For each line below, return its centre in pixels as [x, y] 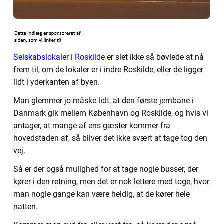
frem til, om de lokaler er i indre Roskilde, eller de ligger [108, 70]
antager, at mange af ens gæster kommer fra [92, 126]
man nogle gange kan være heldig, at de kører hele [102, 194]
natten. [26, 207]
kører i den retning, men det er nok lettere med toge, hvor [111, 182]
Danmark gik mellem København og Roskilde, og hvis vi [111, 113]
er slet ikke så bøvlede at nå [154, 57]
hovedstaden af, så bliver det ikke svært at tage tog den [110, 138]
